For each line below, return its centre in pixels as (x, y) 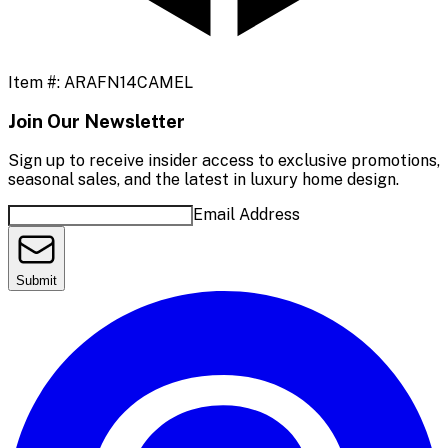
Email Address (246, 215)
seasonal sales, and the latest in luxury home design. (203, 180)
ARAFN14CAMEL (128, 82)
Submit (36, 281)
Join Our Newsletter (96, 121)
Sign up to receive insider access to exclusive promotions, (224, 161)
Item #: (36, 82)
